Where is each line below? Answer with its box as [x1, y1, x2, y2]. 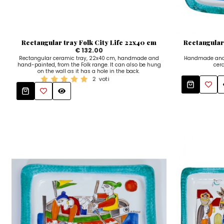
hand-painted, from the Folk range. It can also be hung [17, 60, 161, 68]
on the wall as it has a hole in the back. [37, 67, 141, 75]
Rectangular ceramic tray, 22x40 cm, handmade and [19, 54, 159, 62]
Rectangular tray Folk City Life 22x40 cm [21, 37, 157, 46]
